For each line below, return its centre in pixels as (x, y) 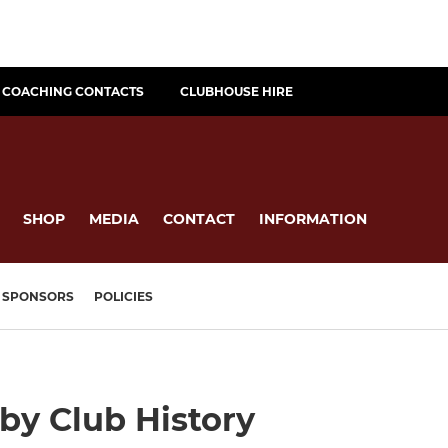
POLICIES (123, 297)
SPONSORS (38, 297)
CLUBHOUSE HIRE (236, 91)
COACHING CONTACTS (73, 91)
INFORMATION (313, 218)
